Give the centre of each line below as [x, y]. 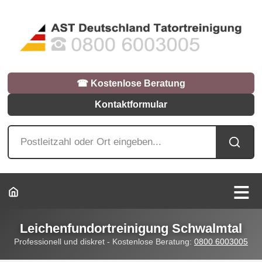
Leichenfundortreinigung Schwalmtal [131, 228]
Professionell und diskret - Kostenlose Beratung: [104, 241]
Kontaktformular [131, 105]
